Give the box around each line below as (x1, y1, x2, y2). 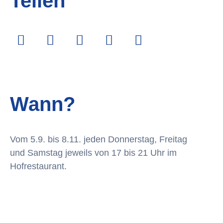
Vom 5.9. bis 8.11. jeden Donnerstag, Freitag (9, 134, 187, 144)
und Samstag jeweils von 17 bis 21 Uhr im (9, 148, 177, 158)
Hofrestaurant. (9, 161, 67, 171)
